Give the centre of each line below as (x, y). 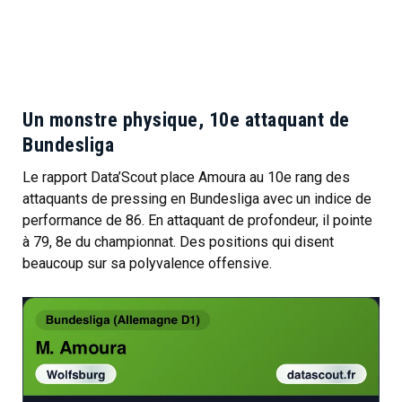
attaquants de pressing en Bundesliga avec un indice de (197, 198)
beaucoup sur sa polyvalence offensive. (147, 263)
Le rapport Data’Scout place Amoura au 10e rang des (186, 177)
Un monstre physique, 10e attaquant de (186, 119)
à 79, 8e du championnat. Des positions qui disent (178, 241)
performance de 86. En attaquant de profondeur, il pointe (197, 220)
